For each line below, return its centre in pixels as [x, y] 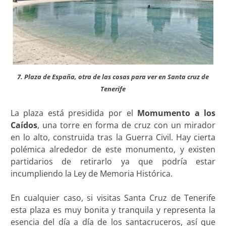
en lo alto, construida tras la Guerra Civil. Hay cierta [113, 137]
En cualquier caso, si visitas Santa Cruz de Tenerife [113, 197]
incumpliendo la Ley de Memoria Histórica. [91, 173]
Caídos [24, 125]
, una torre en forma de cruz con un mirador [126, 125]
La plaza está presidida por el [74, 113]
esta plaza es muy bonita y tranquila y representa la [113, 210]
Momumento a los [177, 113]
